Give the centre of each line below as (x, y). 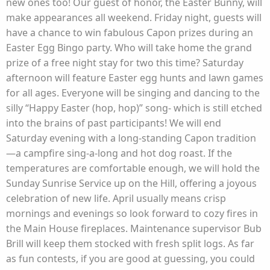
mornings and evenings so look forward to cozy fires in (132, 213)
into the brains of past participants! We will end (114, 123)
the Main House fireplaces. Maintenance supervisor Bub (134, 228)
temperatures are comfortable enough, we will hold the (133, 168)
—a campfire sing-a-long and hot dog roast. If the (119, 153)
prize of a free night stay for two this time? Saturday (125, 63)
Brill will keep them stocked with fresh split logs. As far (130, 243)
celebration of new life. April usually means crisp (116, 198)
